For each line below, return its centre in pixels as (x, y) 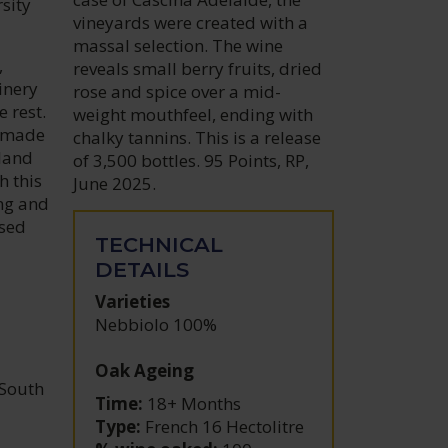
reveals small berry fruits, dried (198, 68)
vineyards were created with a (191, 22)
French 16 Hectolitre (223, 426)
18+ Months (192, 403)
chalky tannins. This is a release (197, 137)
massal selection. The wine (178, 45)
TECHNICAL (159, 244)
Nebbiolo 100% (156, 324)
